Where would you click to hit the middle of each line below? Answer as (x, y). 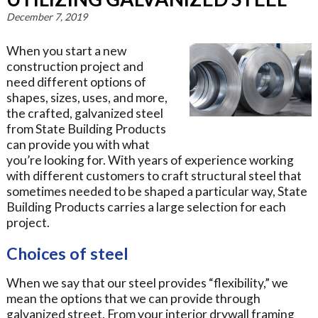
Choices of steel (67, 254)
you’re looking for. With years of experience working (150, 160)
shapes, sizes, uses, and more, (87, 98)
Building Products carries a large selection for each (146, 207)
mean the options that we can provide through (133, 298)
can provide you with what (78, 145)
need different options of (76, 82)
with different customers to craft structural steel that (154, 176)
